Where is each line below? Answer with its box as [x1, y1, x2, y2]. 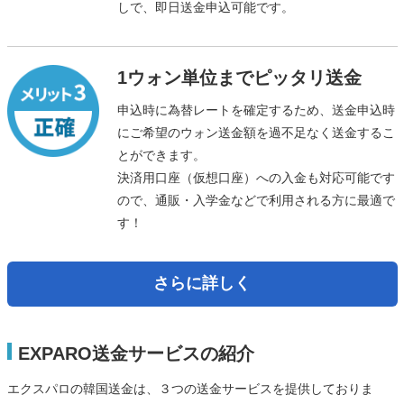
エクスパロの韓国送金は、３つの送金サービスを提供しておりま [6, 381, 373, 396]
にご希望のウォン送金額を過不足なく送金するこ [116, 125, 395, 140]
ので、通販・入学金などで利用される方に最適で [116, 193, 395, 207]
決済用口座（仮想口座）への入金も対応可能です [116, 170, 395, 185]
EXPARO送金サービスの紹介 [17, 344, 254, 363]
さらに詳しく [153, 274, 251, 292]
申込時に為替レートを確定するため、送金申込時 [116, 103, 395, 117]
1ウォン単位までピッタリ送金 [116, 68, 362, 87]
